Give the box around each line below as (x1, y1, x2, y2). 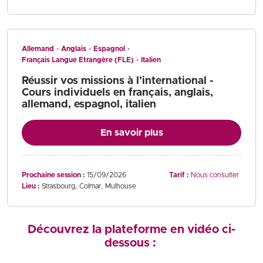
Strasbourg (42, 182, 75, 190)
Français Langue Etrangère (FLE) (22, 56, 134, 63)
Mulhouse (105, 182, 136, 190)
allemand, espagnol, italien (22, 99, 156, 110)
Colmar (79, 182, 101, 190)
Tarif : (169, 171, 188, 178)
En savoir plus (100, 127, 163, 137)
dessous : (104, 237, 159, 249)
